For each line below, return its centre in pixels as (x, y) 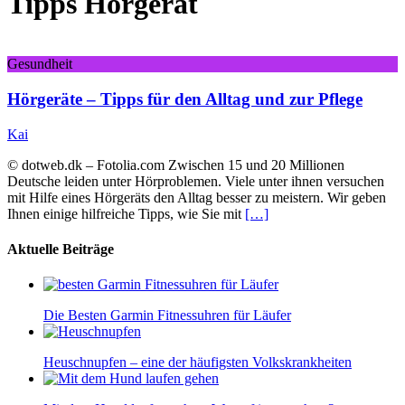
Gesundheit (40, 64)
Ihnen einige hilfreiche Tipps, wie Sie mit (126, 213)
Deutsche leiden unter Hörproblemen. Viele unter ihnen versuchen (196, 181)
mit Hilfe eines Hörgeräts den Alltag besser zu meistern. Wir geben (197, 197)
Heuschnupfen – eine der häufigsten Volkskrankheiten (198, 363)
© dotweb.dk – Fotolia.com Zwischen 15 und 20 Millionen (176, 165)
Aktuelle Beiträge (61, 250)
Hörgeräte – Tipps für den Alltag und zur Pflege (185, 99)
